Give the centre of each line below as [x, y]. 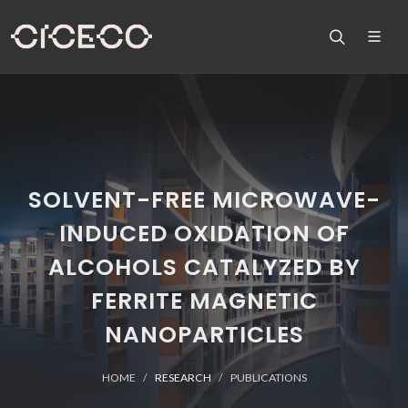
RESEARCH [183, 377]
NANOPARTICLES [204, 335]
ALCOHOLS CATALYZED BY [204, 267]
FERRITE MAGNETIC [204, 301]
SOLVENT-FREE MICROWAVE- [204, 200]
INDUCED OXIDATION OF [204, 234]
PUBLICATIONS [268, 377]
